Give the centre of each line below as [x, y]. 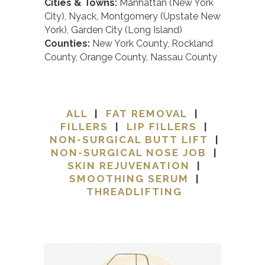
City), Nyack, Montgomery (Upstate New [132, 16]
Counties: [68, 43]
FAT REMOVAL [147, 113]
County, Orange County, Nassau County [131, 57]
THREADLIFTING [134, 191]
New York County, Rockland [153, 43]
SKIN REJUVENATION [129, 165]
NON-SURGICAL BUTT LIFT [129, 139]
